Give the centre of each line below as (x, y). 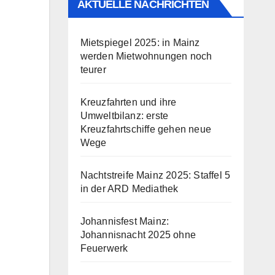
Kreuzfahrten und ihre (128, 102)
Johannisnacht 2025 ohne (138, 235)
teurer (93, 70)
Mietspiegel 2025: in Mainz (140, 43)
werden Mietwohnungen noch (146, 56)
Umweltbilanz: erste (124, 116)
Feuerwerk (104, 248)
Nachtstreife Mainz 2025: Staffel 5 (155, 175)
